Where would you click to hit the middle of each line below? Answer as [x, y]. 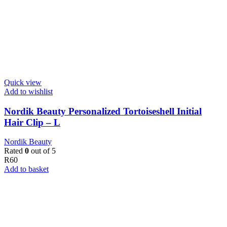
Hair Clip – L [32, 122]
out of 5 [42, 151]
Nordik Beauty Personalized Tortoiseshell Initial [103, 111]
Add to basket [26, 169]
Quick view [23, 82]
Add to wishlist [28, 91]
